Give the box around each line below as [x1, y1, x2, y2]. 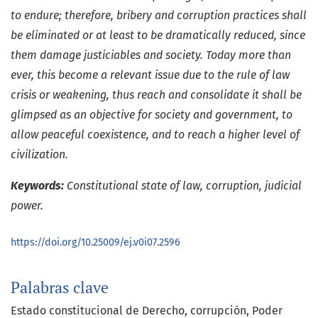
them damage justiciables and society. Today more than [11, 48, 291, 62]
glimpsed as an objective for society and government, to [11, 108, 292, 122]
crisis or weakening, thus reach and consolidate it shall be [11, 88, 302, 102]
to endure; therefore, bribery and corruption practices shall [11, 9, 307, 23]
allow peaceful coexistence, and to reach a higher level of [11, 128, 300, 142]
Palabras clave [11, 278, 109, 298]
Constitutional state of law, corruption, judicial [67, 179, 302, 193]
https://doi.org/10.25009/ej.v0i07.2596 [11, 236, 180, 249]
